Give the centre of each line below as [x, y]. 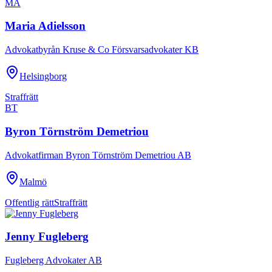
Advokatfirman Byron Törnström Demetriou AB [98, 155]
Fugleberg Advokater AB [53, 260]
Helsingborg [43, 76]
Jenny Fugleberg [47, 237]
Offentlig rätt [29, 202]
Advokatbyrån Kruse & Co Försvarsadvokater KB [102, 50]
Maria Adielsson [45, 26]
